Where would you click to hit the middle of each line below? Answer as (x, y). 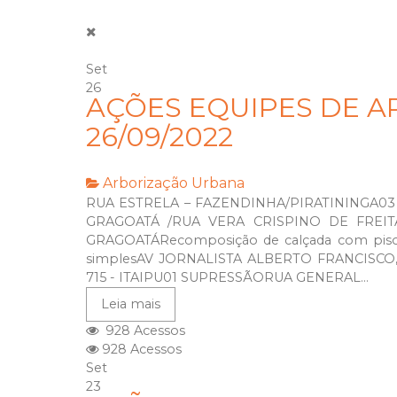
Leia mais (131, 304)
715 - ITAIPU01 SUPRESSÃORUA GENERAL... (227, 278)
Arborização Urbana (174, 183)
